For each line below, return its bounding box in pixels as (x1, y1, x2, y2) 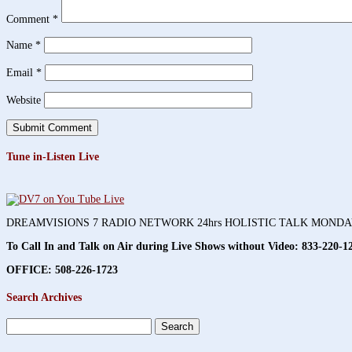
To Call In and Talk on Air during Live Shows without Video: (6, 240, 302, 253)
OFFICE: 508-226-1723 (6, 264, 118, 277)
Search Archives (6, 291, 82, 303)
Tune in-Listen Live (6, 150, 99, 163)
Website (6, 93, 41, 106)
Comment (6, 13, 53, 25)
